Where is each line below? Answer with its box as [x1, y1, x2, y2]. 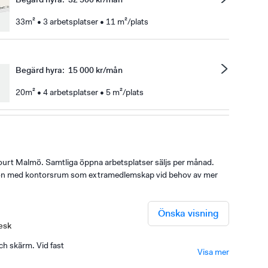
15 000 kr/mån [68, 64, 123, 75]
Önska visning [157, 207, 219, 220]
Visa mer [197, 246, 229, 257]
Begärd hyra [16, 64, 62, 75]
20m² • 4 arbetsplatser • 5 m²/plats [16, 86, 144, 98]
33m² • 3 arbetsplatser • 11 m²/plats [16, 16, 148, 27]
